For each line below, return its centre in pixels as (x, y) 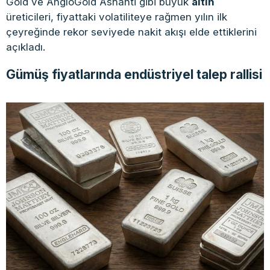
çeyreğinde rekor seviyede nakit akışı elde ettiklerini (131, 32)
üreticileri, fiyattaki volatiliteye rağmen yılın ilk (117, 17)
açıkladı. (26, 47)
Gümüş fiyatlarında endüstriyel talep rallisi (134, 74)
